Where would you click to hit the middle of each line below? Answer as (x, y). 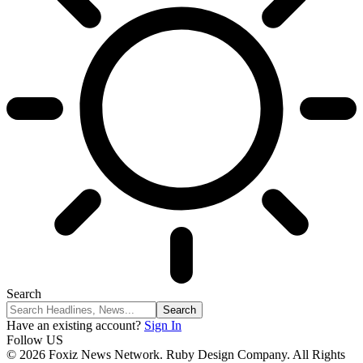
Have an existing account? (74, 325)
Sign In (163, 325)
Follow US (35, 340)
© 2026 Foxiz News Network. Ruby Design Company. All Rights (176, 354)
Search (24, 294)
